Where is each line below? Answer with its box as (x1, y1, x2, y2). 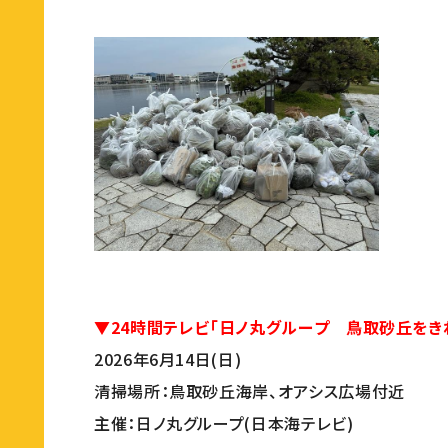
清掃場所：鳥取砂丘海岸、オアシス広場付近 (94, 378, 405, 403)
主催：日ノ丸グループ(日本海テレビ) (94, 410, 354, 435)
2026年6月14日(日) (94, 346, 242, 371)
